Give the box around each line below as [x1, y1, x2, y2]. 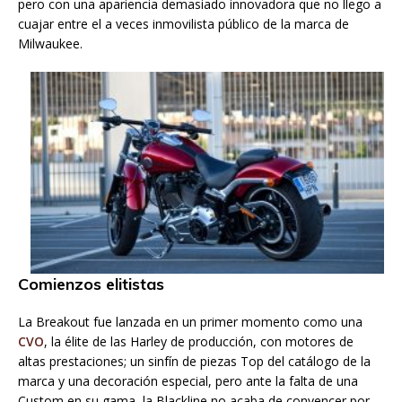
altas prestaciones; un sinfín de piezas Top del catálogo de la [18, 353, 371, 371]
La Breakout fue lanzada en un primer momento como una [18, 313, 363, 331]
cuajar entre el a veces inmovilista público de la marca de [18, 14, 349, 32]
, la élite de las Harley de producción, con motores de [44, 333, 354, 351]
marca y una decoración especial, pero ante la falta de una [18, 372, 358, 390]
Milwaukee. [18, 34, 83, 52]
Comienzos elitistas [18, 274, 164, 295]
